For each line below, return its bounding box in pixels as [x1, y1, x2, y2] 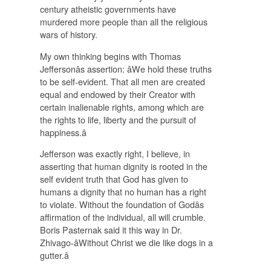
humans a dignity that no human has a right [39, 185, 206, 198]
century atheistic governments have [39, 2, 176, 16]
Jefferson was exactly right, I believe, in [39, 147, 190, 160]
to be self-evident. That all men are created [39, 74, 205, 88]
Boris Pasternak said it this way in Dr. [39, 223, 182, 237]
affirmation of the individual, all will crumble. [39, 211, 206, 224]
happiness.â [39, 125, 87, 139]
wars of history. [39, 28, 97, 41]
